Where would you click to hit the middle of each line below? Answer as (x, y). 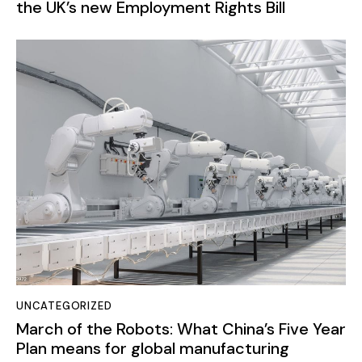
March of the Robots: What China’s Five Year (181, 328)
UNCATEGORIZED (64, 306)
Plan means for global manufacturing (153, 348)
